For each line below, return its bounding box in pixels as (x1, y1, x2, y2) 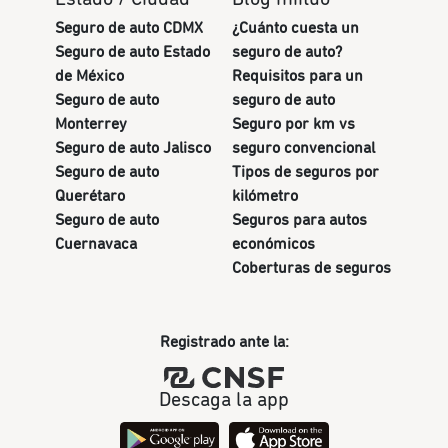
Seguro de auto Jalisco (55, 140, 211, 157)
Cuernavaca (55, 236, 137, 253)
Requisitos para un (231, 68, 363, 85)
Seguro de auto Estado (55, 44, 210, 61)
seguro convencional (231, 140, 375, 157)
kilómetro (231, 188, 298, 205)
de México (55, 68, 124, 85)
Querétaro (55, 188, 125, 205)
